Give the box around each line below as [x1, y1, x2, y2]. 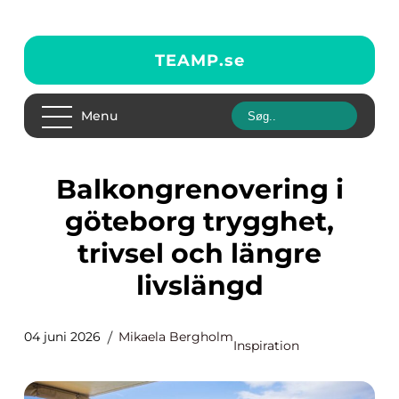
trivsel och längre [77, 237, 322, 270]
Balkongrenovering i [55, 173, 77, 206]
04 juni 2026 [24, 329, 101, 345]
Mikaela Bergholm [118, 329, 233, 345]
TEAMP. [154, 50, 224, 70]
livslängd [135, 269, 264, 302]
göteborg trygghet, [65, 205, 334, 238]
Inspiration [233, 338, 299, 354]
